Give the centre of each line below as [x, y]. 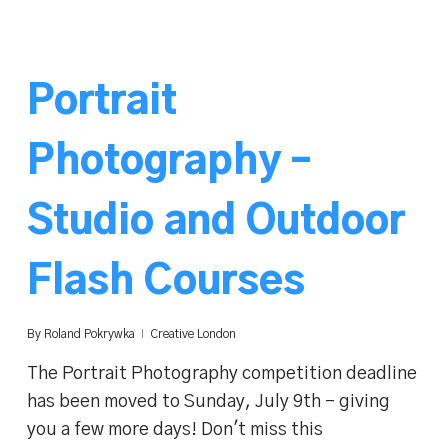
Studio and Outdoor [215, 221]
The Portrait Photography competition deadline [221, 373]
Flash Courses [165, 281]
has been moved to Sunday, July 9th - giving [208, 401]
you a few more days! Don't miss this [174, 429]
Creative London [192, 333]
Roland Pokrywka [89, 333]
